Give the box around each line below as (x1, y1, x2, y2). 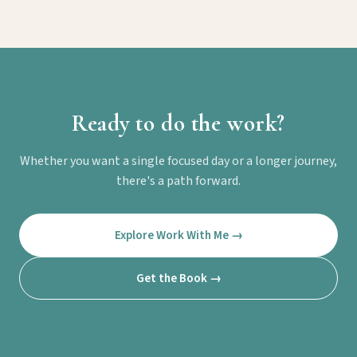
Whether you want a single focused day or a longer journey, (20, 152, 337, 171)
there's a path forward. (116, 172, 241, 190)
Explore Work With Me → (114, 226, 243, 245)
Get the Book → (135, 269, 222, 288)
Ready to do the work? (71, 109, 286, 138)
